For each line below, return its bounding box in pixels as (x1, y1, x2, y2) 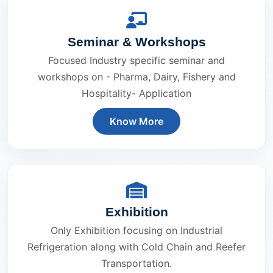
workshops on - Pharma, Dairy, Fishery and (37, 71, 236, 83)
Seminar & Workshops (67, 35, 206, 49)
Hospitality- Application (82, 87, 191, 100)
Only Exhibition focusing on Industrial (51, 224, 222, 237)
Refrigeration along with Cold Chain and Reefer (27, 241, 246, 253)
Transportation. (101, 257, 172, 270)
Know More (110, 115, 163, 128)
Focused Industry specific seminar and (48, 54, 225, 67)
